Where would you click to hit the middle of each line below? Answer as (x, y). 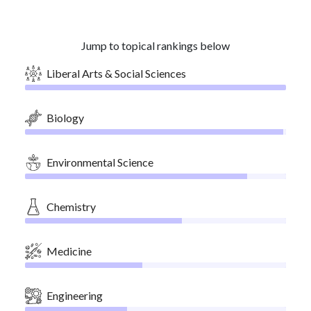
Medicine (69, 251)
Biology (65, 118)
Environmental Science (100, 162)
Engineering (75, 295)
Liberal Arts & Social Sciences (116, 73)
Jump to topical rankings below (155, 45)
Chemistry (71, 207)
